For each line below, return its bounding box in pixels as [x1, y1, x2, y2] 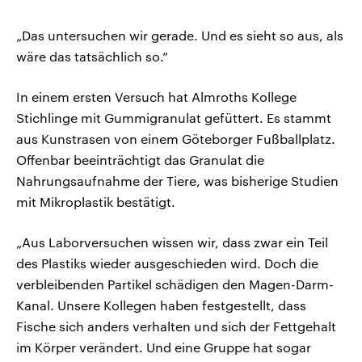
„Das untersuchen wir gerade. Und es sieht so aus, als [16, 27, 343, 43]
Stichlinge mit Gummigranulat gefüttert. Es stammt [16, 109, 331, 125]
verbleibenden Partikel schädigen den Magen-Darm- [16, 276, 334, 292]
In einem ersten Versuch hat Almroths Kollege [16, 88, 297, 104]
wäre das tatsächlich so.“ [16, 48, 168, 64]
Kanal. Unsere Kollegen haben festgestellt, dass [16, 297, 306, 313]
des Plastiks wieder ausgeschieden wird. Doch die [16, 255, 318, 271]
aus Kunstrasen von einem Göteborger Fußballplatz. [16, 130, 335, 146]
